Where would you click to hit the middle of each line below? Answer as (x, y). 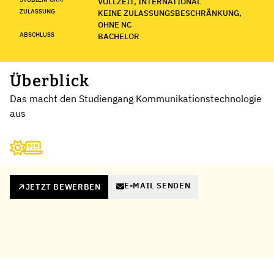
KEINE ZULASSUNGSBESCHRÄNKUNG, (170, 13)
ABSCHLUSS (37, 34)
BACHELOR (119, 36)
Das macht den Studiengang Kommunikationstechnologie (136, 98)
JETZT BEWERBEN (63, 187)
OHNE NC (115, 24)
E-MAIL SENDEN (157, 186)
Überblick (50, 81)
